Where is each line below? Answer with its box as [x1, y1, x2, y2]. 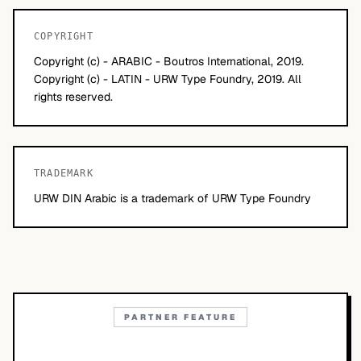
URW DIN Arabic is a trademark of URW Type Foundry [34, 191, 311, 205]
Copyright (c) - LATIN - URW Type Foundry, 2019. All [34, 72, 301, 86]
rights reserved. [34, 89, 113, 104]
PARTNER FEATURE [124, 312, 237, 322]
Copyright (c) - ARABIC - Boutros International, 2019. [34, 54, 304, 68]
